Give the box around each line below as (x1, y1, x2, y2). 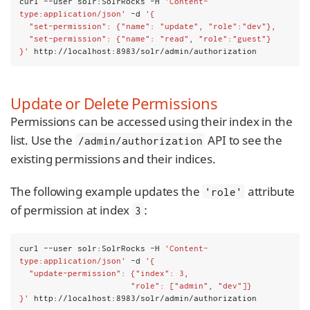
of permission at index (10, 201, 133, 218)
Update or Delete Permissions (10, 92, 218, 113)
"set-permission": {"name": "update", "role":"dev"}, (29, 21, 276, 30)
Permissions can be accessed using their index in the (10, 113, 293, 129)
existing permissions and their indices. (10, 150, 216, 167)
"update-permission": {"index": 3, (29, 268, 189, 277)
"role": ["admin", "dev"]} (131, 280, 252, 290)
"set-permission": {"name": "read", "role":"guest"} (29, 33, 271, 43)
